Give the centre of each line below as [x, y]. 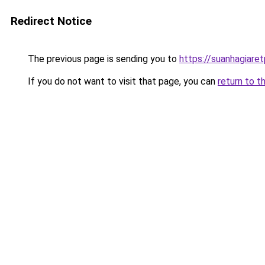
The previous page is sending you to [102, 59]
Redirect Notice [51, 21]
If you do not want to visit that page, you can [122, 81]
